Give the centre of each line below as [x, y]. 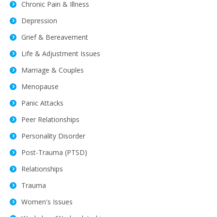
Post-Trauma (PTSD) [54, 152]
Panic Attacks [42, 103]
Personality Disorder [53, 136]
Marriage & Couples [53, 70]
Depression [39, 20]
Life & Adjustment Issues [61, 53]
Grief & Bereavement [55, 37]
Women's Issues [47, 201]
